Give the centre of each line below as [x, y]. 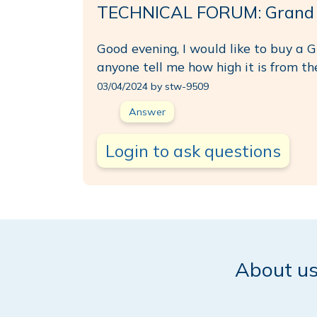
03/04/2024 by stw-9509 [153, 86]
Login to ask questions [193, 151]
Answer [147, 112]
